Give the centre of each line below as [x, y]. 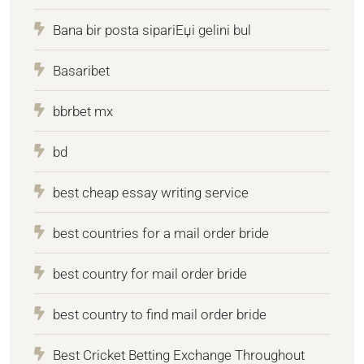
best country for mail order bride [150, 273]
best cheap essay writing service [151, 192]
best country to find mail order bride [160, 314]
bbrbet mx [83, 111]
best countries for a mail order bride [161, 233]
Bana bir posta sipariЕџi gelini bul [152, 30]
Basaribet [81, 70]
